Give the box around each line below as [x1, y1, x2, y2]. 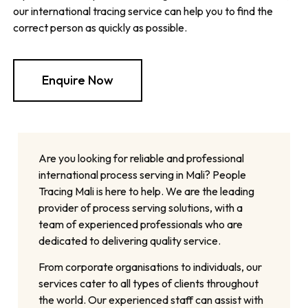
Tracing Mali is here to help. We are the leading [38, 184, 255, 198]
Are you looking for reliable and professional [38, 151, 245, 165]
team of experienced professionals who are [38, 217, 243, 231]
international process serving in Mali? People [38, 167, 247, 181]
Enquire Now [41, 71, 113, 88]
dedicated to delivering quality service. [38, 233, 221, 247]
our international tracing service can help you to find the [12, 3, 273, 18]
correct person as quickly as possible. [12, 20, 187, 34]
